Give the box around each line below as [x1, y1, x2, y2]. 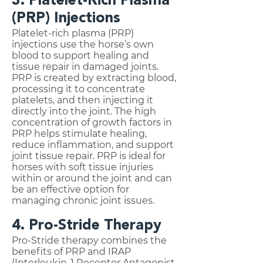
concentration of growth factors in [12, 117, 172, 128]
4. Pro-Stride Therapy [12, 218, 161, 233]
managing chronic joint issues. [12, 195, 154, 206]
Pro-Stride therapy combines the [12, 235, 167, 246]
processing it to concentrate [12, 83, 145, 95]
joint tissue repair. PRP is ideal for [12, 150, 166, 161]
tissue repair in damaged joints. [12, 61, 159, 72]
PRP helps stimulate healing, [12, 128, 147, 139]
